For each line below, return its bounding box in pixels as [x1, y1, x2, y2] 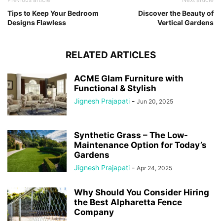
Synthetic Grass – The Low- [74, 130, 188, 140]
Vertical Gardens [157, 18, 214, 27]
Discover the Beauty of [138, 9, 214, 17]
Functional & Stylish [74, 83, 156, 93]
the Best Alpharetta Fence [74, 197, 182, 207]
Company [74, 207, 114, 217]
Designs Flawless [7, 18, 66, 27]
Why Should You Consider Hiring [74, 187, 209, 197]
